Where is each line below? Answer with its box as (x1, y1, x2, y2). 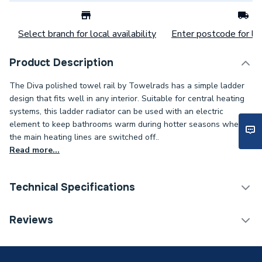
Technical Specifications (9, 181, 135, 194)
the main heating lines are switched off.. (9, 132, 159, 143)
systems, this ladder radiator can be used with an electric (9, 106, 223, 117)
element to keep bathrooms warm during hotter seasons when (9, 119, 243, 130)
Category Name (19, 210, 84, 223)
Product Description (9, 56, 113, 69)
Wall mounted (140, 236, 200, 249)
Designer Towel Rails (140, 210, 230, 223)
